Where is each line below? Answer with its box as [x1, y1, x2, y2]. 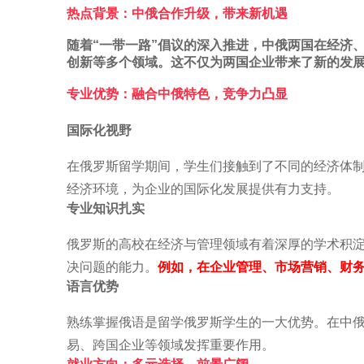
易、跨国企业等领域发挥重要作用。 [67, 338, 275, 352]
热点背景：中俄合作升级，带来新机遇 [67, 6, 288, 20]
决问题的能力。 [67, 260, 158, 274]
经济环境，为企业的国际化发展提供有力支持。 [67, 182, 340, 196]
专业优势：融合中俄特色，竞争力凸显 [67, 87, 288, 101]
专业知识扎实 [67, 201, 145, 215]
